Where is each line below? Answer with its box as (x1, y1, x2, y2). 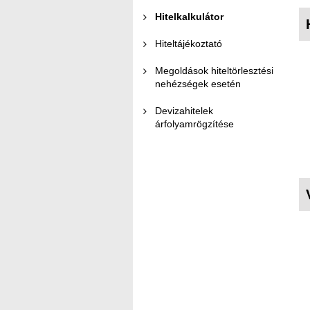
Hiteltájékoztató (155, 38, 222, 49)
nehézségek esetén (155, 78, 241, 89)
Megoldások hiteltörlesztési (155, 65, 273, 76)
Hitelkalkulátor (155, 11, 224, 22)
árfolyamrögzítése (155, 118, 234, 129)
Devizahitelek (155, 105, 213, 116)
